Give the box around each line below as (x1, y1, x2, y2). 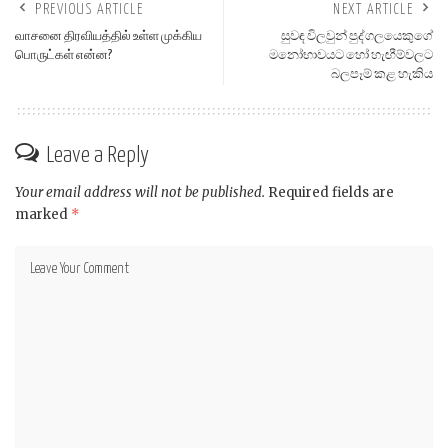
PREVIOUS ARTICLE (35, 3, 143, 18)
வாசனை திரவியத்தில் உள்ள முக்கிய (15, 31, 202, 44)
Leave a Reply (46, 144, 149, 168)
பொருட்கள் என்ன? (15, 50, 112, 63)
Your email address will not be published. (15, 184, 265, 202)
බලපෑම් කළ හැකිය (331, 69, 433, 82)
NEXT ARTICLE (333, 3, 413, 18)
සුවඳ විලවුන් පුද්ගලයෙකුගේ (281, 31, 433, 44)
